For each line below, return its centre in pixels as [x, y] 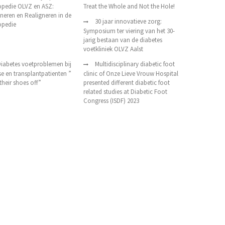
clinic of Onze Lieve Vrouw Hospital [131, 74]
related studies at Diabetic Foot [125, 92]
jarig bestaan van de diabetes [123, 40]
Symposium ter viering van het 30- [129, 31]
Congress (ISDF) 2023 [111, 101]
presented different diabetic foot [127, 83]
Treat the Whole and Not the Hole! [129, 6]
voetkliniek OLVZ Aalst [113, 49]
